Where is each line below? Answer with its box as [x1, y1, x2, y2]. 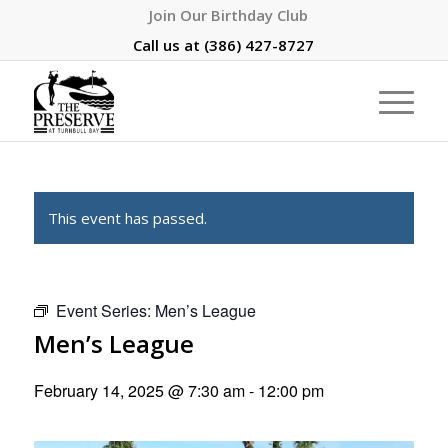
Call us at [133, 35, 205, 55]
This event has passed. [47, 208, 207, 228]
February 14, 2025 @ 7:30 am [33, 379, 245, 402]
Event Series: [55, 299, 155, 322]
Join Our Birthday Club [149, 5, 309, 25]
